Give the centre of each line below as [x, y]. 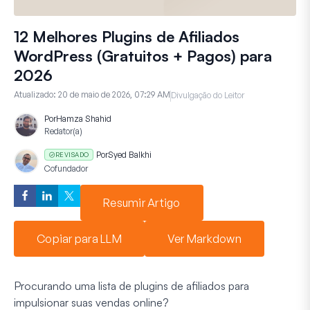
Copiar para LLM [79, 238]
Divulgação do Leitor [208, 95]
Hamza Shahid [84, 118]
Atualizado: [36, 94]
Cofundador [66, 169]
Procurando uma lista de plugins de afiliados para [131, 285]
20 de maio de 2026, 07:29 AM [114, 94]
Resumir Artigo [142, 202]
